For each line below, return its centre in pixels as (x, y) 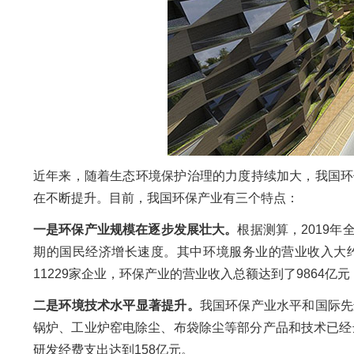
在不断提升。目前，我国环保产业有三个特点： (166, 198)
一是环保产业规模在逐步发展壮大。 (136, 230)
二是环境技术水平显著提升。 (117, 305)
